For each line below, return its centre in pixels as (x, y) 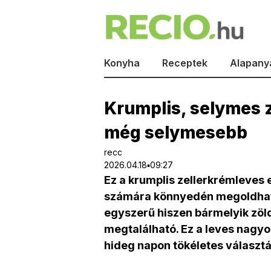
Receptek (185, 63)
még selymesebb (176, 133)
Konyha (122, 63)
